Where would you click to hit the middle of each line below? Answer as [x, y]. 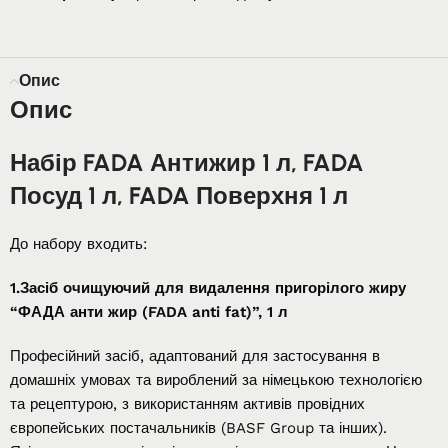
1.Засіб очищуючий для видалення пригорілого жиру [208, 287]
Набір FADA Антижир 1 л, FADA [187, 162]
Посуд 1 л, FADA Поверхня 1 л [179, 195]
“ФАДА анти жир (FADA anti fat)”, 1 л [149, 311]
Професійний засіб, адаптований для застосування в [195, 355]
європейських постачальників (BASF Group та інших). [198, 427]
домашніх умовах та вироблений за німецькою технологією [216, 379]
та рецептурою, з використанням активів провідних [187, 403]
